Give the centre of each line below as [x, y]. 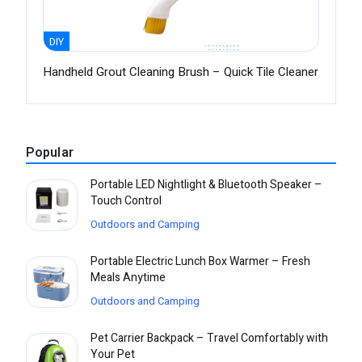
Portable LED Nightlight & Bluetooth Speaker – [206, 185]
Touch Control [126, 201]
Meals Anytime [128, 278]
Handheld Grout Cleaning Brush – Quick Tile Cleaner [181, 72]
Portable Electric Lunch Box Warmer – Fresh [200, 262]
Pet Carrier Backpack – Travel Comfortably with [209, 339]
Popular [50, 153]
